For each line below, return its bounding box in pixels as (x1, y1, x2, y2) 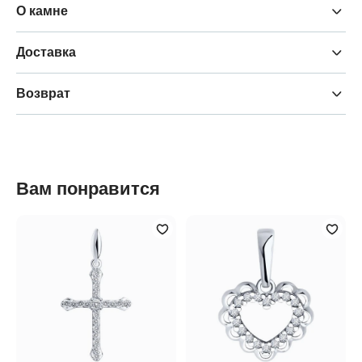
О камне (16, 4, 68, 19)
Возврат (16, 86, 70, 101)
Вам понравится (16, 179, 160, 200)
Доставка (16, 45, 76, 60)
